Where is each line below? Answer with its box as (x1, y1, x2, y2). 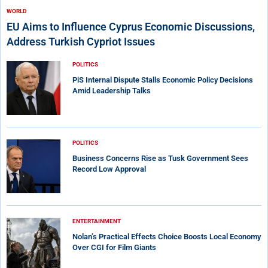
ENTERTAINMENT (72, 217, 121, 224)
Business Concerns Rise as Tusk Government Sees (72, 153, 248, 163)
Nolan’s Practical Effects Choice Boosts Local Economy (72, 232, 261, 241)
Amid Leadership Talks (72, 86, 151, 95)
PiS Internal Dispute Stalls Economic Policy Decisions (72, 75, 253, 84)
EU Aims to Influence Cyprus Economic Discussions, (7, 20, 255, 33)
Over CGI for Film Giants (72, 242, 156, 252)
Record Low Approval (72, 164, 146, 173)
